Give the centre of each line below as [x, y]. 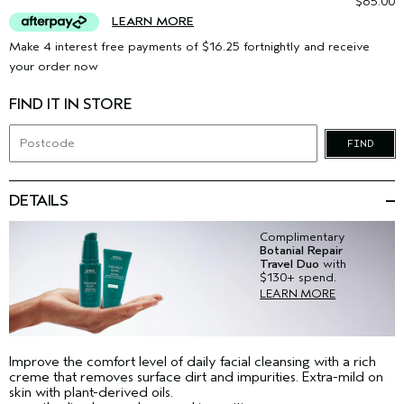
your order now [54, 66]
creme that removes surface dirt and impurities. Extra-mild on [196, 377]
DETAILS [39, 201]
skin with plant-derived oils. [91, 393]
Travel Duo [290, 264]
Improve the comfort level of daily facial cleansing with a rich [193, 362]
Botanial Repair [302, 250]
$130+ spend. [298, 277]
